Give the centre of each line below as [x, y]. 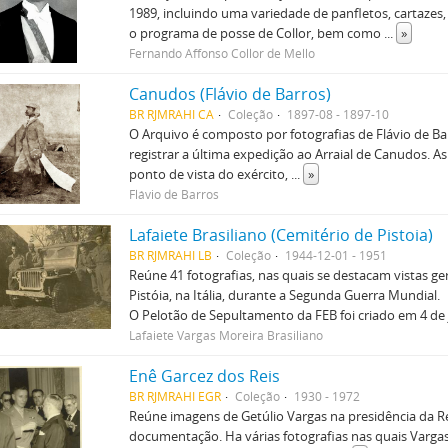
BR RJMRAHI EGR [175, 396]
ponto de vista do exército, [210, 174]
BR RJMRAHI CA [172, 114]
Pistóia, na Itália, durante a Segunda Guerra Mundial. [285, 295]
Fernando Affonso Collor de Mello [222, 53]
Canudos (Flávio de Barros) [230, 94]
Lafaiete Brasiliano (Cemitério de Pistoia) [281, 235]
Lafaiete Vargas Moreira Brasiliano [226, 335]
